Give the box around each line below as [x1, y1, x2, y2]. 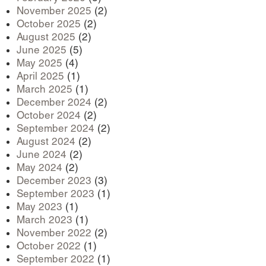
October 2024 [17, 109, 81, 121]
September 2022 [17, 252, 94, 265]
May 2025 [17, 56, 62, 69]
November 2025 [17, 4, 91, 17]
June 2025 [17, 43, 66, 56]
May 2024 [17, 161, 62, 173]
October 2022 [17, 239, 81, 252]
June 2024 [17, 148, 66, 160]
